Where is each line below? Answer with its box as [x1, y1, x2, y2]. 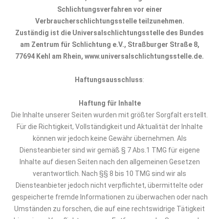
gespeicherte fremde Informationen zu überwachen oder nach [11, 193, 208, 201]
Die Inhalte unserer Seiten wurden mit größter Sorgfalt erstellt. [11, 111, 208, 119]
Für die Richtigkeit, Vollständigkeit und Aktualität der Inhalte [16, 123, 203, 131]
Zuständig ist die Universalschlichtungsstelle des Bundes [15, 29, 204, 37]
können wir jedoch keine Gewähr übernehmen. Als [32, 134, 187, 142]
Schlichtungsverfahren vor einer [57, 5, 162, 13]
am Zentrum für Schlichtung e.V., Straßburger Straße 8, [20, 41, 199, 48]
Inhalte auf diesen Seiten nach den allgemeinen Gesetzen [19, 158, 200, 166]
